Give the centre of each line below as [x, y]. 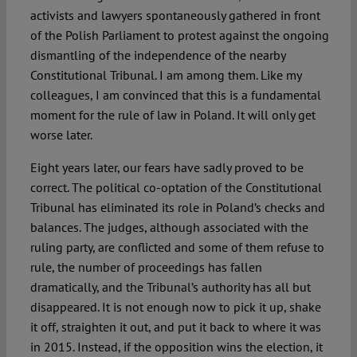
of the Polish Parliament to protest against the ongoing [179, 35]
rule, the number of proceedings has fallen [146, 267]
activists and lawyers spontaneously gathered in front [175, 16]
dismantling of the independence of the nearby [157, 55]
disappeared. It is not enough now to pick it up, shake [175, 307]
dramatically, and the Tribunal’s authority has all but [170, 287]
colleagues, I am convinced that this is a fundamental [175, 95]
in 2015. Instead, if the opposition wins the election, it [176, 347]
